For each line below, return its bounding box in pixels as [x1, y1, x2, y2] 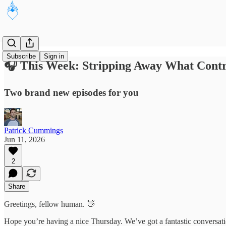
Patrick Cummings [4, 126, 63, 135]
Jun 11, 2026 [4, 135, 45, 144]
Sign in [44, 52, 64, 60]
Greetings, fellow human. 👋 [4, 199, 95, 208]
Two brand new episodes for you [4, 87, 139, 98]
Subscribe [7, 52, 36, 60]
